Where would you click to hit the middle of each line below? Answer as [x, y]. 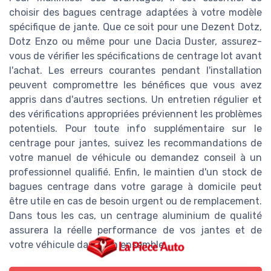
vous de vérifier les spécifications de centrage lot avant [135, 56]
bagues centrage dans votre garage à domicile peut [135, 186]
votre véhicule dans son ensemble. [88, 244]
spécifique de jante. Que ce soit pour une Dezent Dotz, [135, 27]
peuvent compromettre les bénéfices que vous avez [135, 85]
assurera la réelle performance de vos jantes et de [135, 230]
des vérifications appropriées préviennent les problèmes [135, 114]
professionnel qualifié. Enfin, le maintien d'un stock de [135, 172]
